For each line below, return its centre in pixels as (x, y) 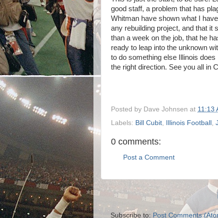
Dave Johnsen (166, 109)
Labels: (123, 123)
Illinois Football (189, 123)
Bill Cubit (149, 123)
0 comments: (136, 141)
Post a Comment (149, 157)
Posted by (127, 109)
